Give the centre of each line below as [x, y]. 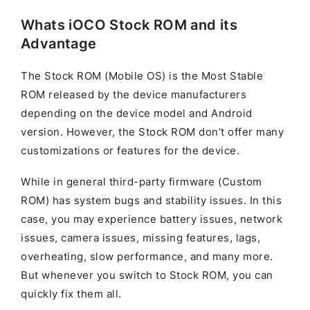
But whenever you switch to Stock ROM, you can [147, 276]
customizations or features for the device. [130, 151]
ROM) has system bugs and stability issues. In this [151, 201]
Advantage [59, 44]
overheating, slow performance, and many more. [147, 257]
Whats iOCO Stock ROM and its [129, 25]
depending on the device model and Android [137, 114]
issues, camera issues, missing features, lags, [140, 238]
